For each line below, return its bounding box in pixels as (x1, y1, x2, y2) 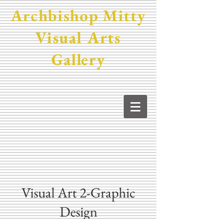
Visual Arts (35, 27, 121, 48)
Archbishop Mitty (10, 5, 146, 26)
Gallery (51, 49, 106, 70)
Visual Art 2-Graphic (21, 183, 135, 202)
